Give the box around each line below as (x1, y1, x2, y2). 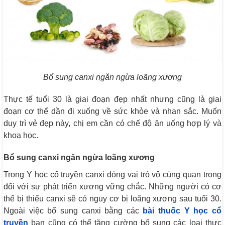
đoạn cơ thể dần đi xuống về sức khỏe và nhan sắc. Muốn (4, 107, 221, 116)
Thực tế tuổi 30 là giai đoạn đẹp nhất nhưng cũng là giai (4, 95, 221, 104)
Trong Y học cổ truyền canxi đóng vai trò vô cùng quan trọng (4, 170, 221, 179)
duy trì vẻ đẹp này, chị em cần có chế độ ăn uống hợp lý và (4, 119, 221, 128)
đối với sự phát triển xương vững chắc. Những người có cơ (4, 182, 221, 191)
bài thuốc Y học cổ (143, 206, 221, 215)
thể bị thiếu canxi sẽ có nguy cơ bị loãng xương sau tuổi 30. (4, 194, 221, 203)
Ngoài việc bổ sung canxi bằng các (4, 206, 143, 215)
